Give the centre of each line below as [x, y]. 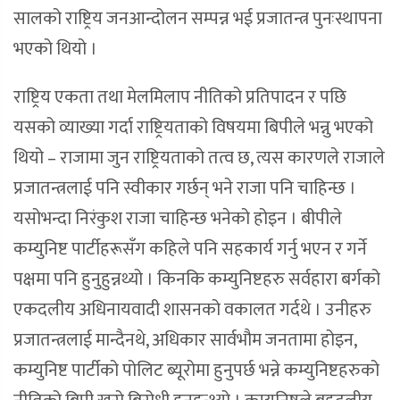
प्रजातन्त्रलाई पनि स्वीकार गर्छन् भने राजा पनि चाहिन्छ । [185, 189]
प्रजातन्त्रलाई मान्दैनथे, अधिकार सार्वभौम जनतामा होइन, [185, 341]
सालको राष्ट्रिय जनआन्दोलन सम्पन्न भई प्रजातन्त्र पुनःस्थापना [198, 19]
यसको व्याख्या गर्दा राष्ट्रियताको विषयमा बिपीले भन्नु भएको [193, 128]
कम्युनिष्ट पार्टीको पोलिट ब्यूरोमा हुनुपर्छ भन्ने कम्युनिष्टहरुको [196, 371]
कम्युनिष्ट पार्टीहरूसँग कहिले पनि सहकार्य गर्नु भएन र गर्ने [190, 250]
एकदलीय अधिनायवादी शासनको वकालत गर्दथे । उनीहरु [192, 310]
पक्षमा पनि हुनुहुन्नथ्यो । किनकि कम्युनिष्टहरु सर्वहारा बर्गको [197, 280]
